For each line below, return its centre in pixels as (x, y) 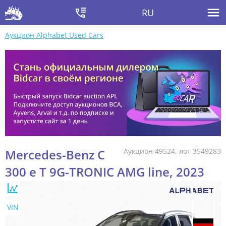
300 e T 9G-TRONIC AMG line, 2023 (105, 172)
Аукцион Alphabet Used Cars (54, 35)
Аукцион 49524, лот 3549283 (172, 151)
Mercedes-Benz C (55, 155)
